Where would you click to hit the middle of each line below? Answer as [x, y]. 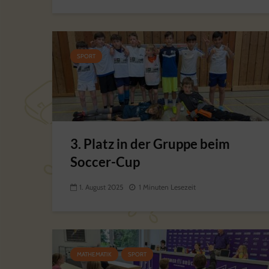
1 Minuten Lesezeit [167, 187]
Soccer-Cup [105, 162]
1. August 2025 [101, 187]
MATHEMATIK [94, 254]
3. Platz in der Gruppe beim [150, 144]
